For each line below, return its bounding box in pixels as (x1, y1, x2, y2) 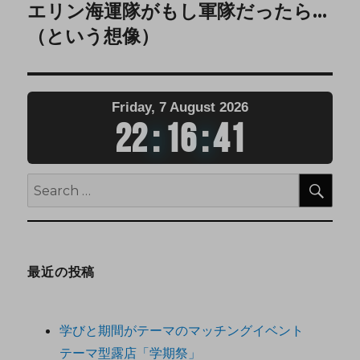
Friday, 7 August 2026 (112, 100, 248, 116)
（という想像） (27, 25, 160, 48)
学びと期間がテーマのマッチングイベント (59, 322, 305, 339)
